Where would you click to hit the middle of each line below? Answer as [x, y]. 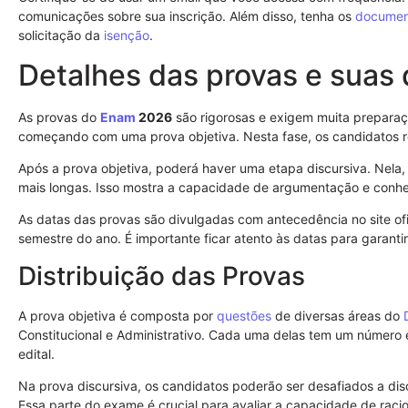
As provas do [59, 117]
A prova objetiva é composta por [117, 315]
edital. [36, 353]
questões [244, 315]
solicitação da [61, 36]
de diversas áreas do [337, 315]
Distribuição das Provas [162, 275]
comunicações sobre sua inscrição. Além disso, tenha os [187, 16]
